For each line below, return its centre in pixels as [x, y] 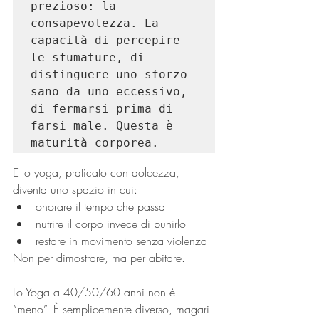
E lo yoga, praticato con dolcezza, [98, 172]
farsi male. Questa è [102, 126]
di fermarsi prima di [102, 109]
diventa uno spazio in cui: [75, 189]
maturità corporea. [95, 143]
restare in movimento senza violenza [121, 241]
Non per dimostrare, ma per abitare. [99, 258]
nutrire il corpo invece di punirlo [111, 224]
